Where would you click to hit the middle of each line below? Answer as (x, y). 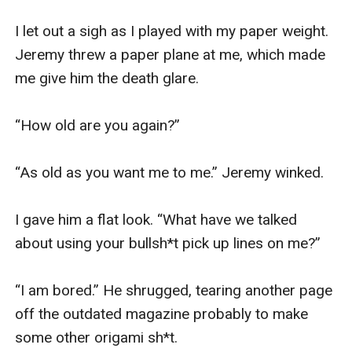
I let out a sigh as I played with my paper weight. (172, 31)
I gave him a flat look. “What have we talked (156, 219)
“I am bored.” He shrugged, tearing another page (174, 290)
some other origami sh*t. (99, 337)
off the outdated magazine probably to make (162, 313)
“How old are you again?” (98, 125)
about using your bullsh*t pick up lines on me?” (170, 243)
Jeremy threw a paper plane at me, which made (170, 54)
